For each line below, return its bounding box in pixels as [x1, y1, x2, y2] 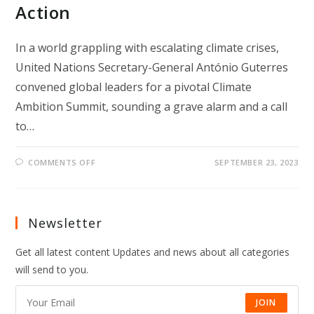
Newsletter [28, 214, 103, 231]
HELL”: [95, 182, 127, 196]
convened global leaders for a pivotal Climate [15, 78, 252, 95]
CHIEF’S [95, 200, 132, 214]
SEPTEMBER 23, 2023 [214, 156, 299, 168]
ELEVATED [95, 236, 147, 250]
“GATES [95, 163, 132, 177]
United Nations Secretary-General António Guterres [15, 59, 289, 75]
